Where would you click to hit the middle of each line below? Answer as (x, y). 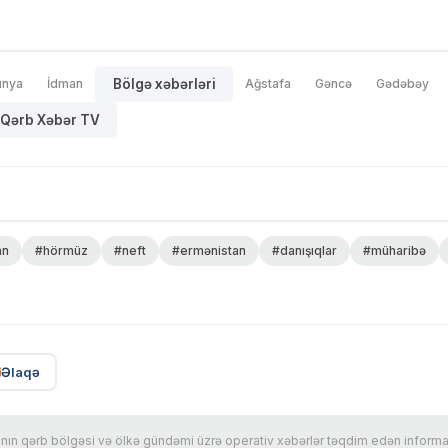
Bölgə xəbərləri (164, 84)
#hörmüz (61, 251)
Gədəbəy (402, 84)
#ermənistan (209, 251)
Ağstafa (268, 84)
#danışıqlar (304, 251)
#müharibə (394, 251)
